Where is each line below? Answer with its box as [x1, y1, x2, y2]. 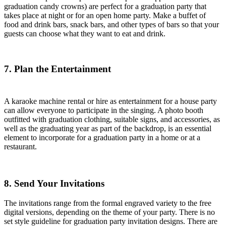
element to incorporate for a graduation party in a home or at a [4, 133, 200, 142]
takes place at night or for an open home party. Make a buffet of [4, 11, 206, 20]
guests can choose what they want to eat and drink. [4, 29, 165, 38]
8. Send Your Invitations [4, 178, 104, 189]
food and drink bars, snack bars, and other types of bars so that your [4, 20, 219, 29]
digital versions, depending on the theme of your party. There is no [4, 207, 215, 216]
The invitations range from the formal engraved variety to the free [4, 198, 211, 207]
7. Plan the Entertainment [4, 63, 111, 74]
